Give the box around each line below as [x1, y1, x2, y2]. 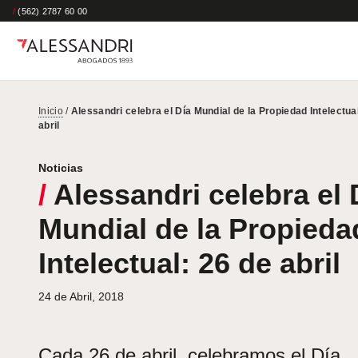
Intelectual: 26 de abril [38, 247, 340, 280]
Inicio [38, 105, 63, 117]
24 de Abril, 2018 [38, 290, 124, 304]
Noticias [38, 161, 83, 175]
